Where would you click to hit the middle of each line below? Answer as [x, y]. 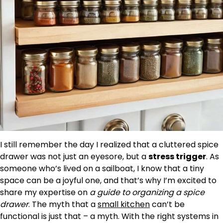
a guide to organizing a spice [147, 192]
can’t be [167, 204]
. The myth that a [63, 204]
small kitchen [124, 204]
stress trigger [177, 157]
